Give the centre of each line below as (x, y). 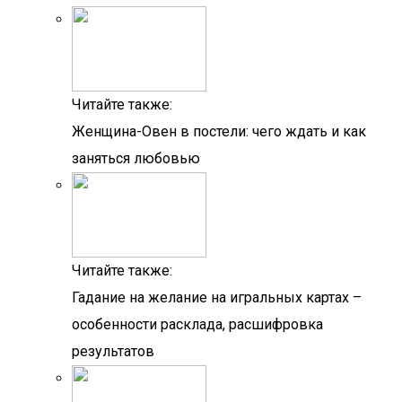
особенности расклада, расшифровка (197, 324)
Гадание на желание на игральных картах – (217, 297)
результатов (113, 351)
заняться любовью (136, 158)
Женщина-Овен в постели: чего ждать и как (219, 131)
